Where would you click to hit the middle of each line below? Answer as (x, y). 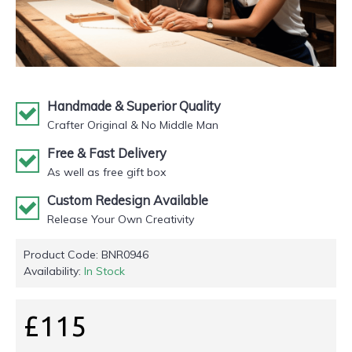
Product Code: (62, 255)
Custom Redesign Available (128, 201)
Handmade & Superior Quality (134, 106)
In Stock (104, 271)
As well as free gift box (106, 172)
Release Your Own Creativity (121, 220)
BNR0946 (125, 255)
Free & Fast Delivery (107, 154)
